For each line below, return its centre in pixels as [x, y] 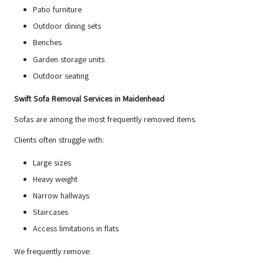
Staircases [50, 213]
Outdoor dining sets [67, 26]
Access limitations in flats [76, 229]
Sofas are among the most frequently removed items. [105, 119]
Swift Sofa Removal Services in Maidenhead [89, 99]
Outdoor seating [61, 76]
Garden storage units [69, 59]
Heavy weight [55, 179]
